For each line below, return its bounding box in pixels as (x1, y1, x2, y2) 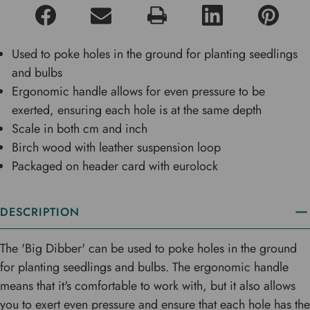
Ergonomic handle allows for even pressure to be (12, 82, 266, 100)
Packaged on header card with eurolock (12, 156, 219, 175)
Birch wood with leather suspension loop (12, 138, 221, 156)
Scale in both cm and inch (12, 119, 148, 138)
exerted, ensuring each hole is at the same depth (12, 100, 262, 119)
